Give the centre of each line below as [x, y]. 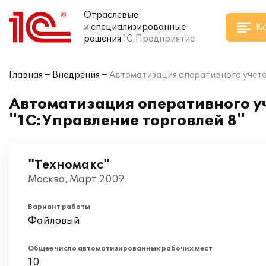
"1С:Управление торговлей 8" [127, 121]
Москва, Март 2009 [76, 179]
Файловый [54, 221]
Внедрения [76, 75]
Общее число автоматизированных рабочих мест [120, 248]
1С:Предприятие [159, 39]
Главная [26, 75]
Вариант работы [59, 207]
